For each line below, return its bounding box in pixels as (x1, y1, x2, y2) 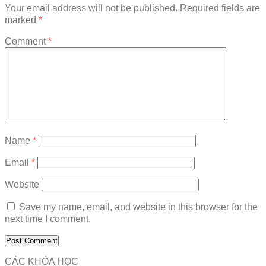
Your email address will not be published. (5, 3, 178, 14)
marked (5, 15, 39, 26)
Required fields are (180, 3, 260, 14)
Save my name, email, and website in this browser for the (19, 202, 258, 213)
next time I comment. (5, 214, 91, 224)
